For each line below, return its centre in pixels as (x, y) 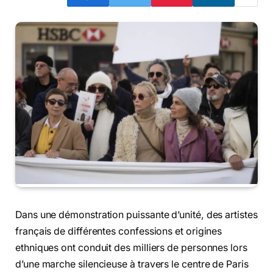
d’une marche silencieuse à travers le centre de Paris (132, 264)
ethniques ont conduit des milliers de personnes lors (131, 247)
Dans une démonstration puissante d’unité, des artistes (136, 214)
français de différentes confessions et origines (119, 231)
